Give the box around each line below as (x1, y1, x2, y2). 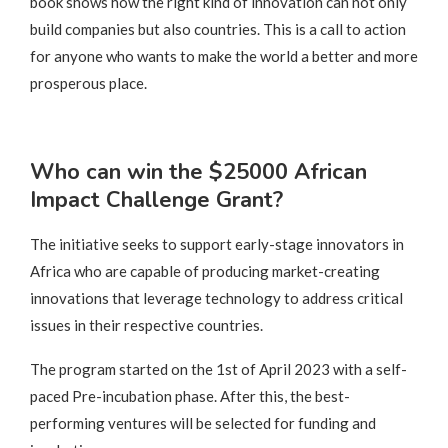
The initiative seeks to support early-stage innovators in (30, 234, 404, 253)
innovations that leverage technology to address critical (30, 288, 403, 307)
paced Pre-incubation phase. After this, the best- (30, 386, 350, 405)
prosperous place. (30, 73, 147, 92)
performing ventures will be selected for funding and (30, 413, 376, 432)
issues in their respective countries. (30, 315, 263, 334)
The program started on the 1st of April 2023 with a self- (30, 359, 407, 378)
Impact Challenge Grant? (30, 184, 283, 215)
